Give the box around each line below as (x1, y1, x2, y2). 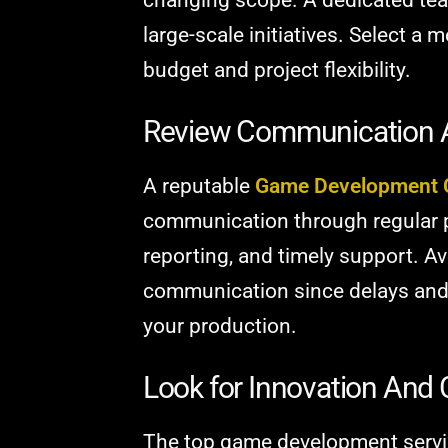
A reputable (142, 173, 255, 198)
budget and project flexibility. (142, 57, 421, 82)
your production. (142, 313, 302, 338)
